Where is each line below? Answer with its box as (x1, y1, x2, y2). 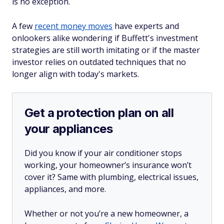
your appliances (24, 121, 112, 136)
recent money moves (34, 20, 112, 31)
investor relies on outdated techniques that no (12, 56, 186, 67)
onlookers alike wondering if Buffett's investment (12, 32, 198, 43)
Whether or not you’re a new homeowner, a (24, 208, 188, 219)
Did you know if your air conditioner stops (24, 147, 182, 158)
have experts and (112, 20, 179, 31)
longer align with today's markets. (12, 68, 139, 79)
